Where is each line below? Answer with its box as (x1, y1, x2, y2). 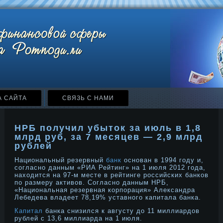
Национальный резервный (14, 156, 106, 164)
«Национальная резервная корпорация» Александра (14, 186, 195, 194)
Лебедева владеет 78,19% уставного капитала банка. (14, 194, 201, 201)
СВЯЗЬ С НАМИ (62, 95, 114, 102)
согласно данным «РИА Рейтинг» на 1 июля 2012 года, (14, 164, 206, 171)
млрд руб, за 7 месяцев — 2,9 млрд (14, 132, 203, 142)
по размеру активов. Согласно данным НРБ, (14, 179, 169, 186)
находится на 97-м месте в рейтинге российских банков (14, 171, 209, 179)
